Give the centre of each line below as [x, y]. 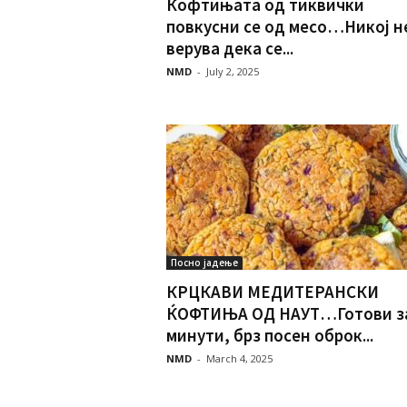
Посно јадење [204, 263]
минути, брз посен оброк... [269, 335]
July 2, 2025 [232, 71]
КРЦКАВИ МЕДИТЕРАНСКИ [272, 292]
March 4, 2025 [239, 358]
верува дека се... [229, 48]
